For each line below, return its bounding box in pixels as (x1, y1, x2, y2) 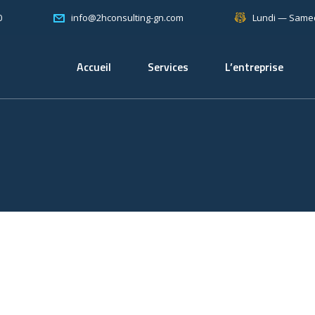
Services (148, 58, 188, 75)
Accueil (77, 58, 111, 75)
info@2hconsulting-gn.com (71, 11, 184, 24)
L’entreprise (225, 58, 283, 75)
